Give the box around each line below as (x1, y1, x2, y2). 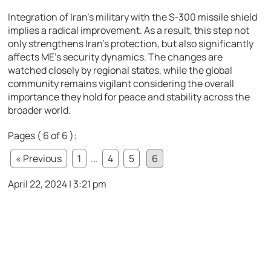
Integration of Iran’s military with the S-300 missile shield (8, 10, 258, 24)
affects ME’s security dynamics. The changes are (8, 50, 223, 64)
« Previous (16, 151, 62, 165)
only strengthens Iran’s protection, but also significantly (8, 36, 254, 50)
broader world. (8, 103, 71, 117)
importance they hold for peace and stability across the (8, 90, 250, 103)
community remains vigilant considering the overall (8, 76, 235, 90)
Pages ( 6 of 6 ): (8, 128, 77, 142)
